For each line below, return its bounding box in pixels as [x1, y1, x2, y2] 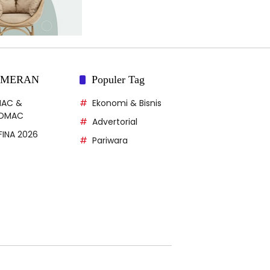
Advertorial [92, 115, 137, 128]
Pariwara [92, 134, 128, 146]
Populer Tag [92, 73, 145, 86]
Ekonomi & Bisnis [92, 96, 162, 109]
